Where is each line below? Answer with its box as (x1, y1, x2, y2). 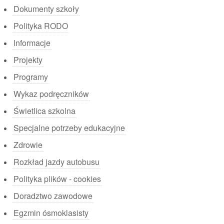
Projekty (13, 54, 42, 65)
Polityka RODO (13, 20, 68, 31)
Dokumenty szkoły (13, 3, 79, 14)
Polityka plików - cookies (13, 173, 101, 184)
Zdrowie (13, 139, 42, 150)
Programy (13, 71, 48, 82)
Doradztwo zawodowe (13, 190, 92, 201)
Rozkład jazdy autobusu (13, 156, 99, 167)
